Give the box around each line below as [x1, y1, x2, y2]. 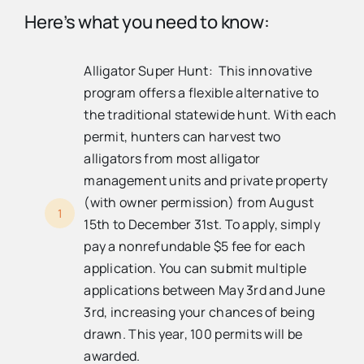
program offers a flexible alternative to [84, 83, 319, 102]
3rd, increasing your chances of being [84, 302, 315, 321]
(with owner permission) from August [84, 193, 314, 211]
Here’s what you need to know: [24, 9, 270, 34]
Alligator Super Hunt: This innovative [84, 61, 313, 80]
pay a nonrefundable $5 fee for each [84, 236, 305, 255]
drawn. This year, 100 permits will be [84, 324, 303, 343]
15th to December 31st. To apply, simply [84, 214, 320, 233]
